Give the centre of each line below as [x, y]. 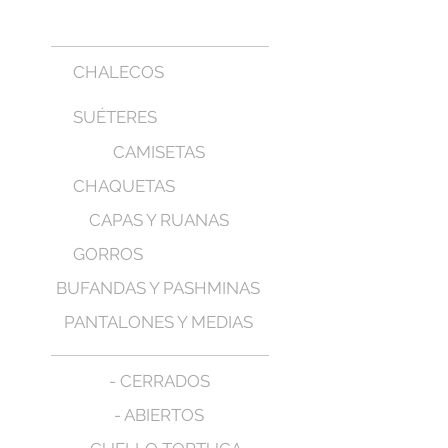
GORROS [108, 254]
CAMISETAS [159, 152]
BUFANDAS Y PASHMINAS [158, 288]
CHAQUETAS [124, 186]
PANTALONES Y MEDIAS [158, 322]
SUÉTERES [115, 117]
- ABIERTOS [159, 415]
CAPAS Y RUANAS [159, 220]
